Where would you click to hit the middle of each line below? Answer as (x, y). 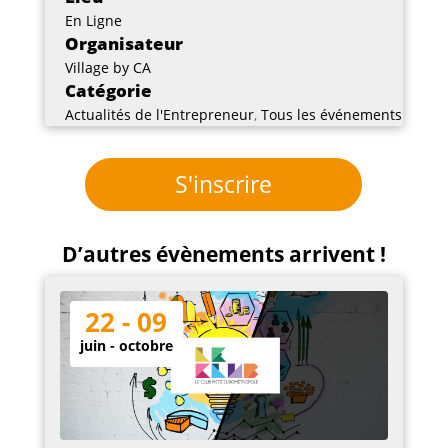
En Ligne (93, 20)
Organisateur (123, 43)
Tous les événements (331, 114)
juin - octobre (126, 345)
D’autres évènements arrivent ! (223, 253)
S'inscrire (224, 183)
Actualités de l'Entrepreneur (159, 114)
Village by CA (107, 67)
